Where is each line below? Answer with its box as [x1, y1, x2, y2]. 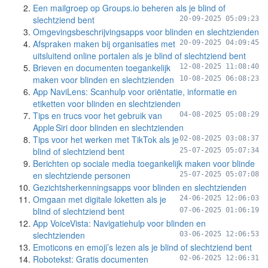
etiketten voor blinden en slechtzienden [33, 98, 181, 109]
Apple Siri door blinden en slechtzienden [33, 121, 184, 133]
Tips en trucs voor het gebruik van [33, 109, 162, 121]
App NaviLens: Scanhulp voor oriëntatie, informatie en [33, 86, 237, 98]
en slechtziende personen [33, 169, 130, 181]
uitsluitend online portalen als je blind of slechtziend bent [33, 50, 246, 62]
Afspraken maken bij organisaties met [33, 38, 175, 50]
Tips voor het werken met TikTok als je [33, 133, 179, 145]
